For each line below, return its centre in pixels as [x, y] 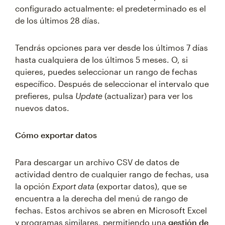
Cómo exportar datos [56, 135]
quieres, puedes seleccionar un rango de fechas [106, 72]
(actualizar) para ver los [148, 96]
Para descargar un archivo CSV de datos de [97, 162]
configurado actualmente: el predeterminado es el [110, 8]
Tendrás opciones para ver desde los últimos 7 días [111, 47]
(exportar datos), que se [141, 186]
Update [89, 96]
